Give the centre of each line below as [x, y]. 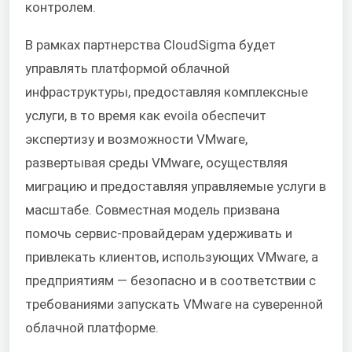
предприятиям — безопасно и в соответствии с [170, 280]
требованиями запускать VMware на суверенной [174, 304]
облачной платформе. [92, 327]
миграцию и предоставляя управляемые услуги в [176, 186]
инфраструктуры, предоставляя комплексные [167, 92]
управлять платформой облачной [127, 68]
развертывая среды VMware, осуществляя [156, 162]
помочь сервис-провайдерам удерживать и [159, 233]
